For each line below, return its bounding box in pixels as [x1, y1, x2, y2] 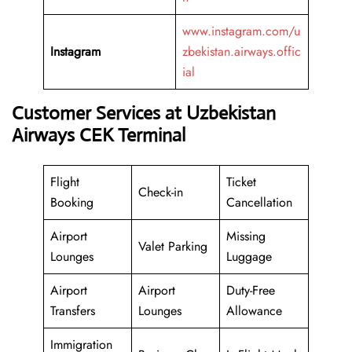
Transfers [50, 302, 95, 321]
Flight [50, 173, 79, 192]
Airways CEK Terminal [12, 123, 185, 148]
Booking [50, 193, 93, 212]
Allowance [226, 302, 282, 321]
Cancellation [226, 193, 292, 212]
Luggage [226, 247, 272, 266]
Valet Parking [138, 237, 207, 256]
